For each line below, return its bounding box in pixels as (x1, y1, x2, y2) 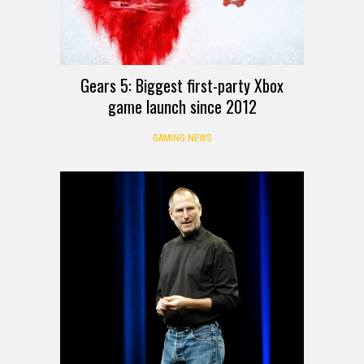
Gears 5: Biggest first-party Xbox (80, 73, 284, 98)
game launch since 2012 (107, 94, 257, 119)
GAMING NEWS (153, 132, 211, 145)
